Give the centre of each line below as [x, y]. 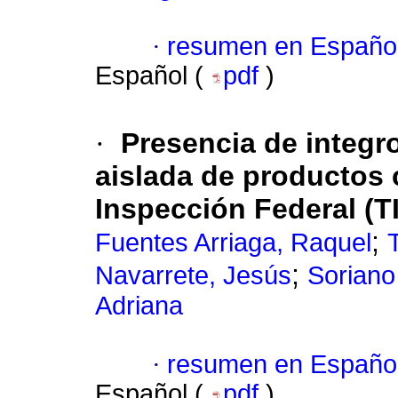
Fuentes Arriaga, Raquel [233, 243]
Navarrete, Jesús [193, 276]
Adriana [139, 306]
